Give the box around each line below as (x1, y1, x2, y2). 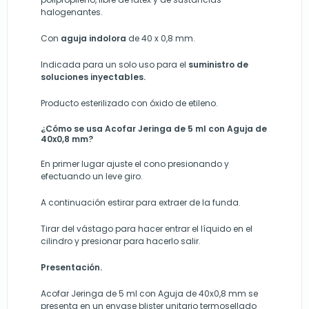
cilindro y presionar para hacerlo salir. (41, 235, 201, 247)
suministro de (188, 59, 248, 70)
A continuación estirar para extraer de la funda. (41, 197, 241, 208)
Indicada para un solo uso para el (41, 59, 188, 70)
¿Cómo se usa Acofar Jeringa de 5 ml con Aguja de (41, 123, 267, 134)
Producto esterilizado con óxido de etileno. (41, 97, 218, 109)
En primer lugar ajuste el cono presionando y (41, 158, 229, 170)
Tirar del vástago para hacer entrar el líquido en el (41, 223, 252, 235)
